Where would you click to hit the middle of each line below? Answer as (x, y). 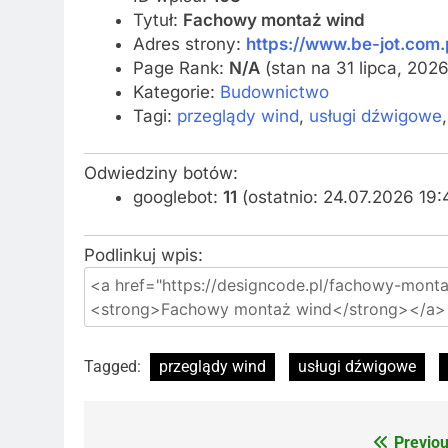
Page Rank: (180, 67)
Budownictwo (274, 91)
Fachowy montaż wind (273, 19)
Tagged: (114, 366)
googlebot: (177, 197)
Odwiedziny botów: (161, 173)
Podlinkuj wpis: (143, 254)
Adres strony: (189, 43)
